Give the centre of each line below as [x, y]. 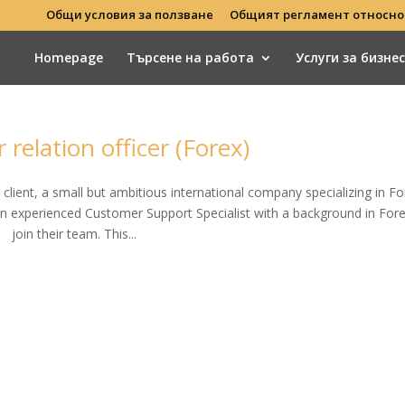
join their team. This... [75, 234]
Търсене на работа [190, 57]
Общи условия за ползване [129, 14]
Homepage [68, 57]
